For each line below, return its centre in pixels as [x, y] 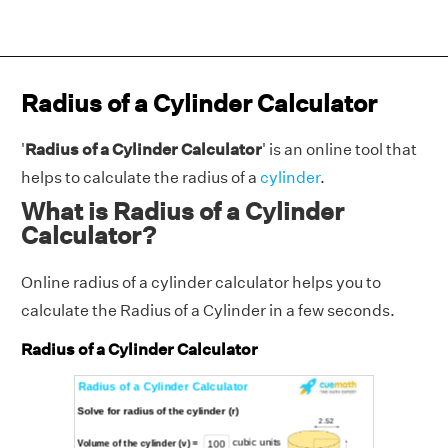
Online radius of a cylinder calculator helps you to [201, 282]
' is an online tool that [339, 149]
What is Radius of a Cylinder [182, 211]
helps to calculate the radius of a [140, 177]
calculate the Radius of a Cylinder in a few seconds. [208, 310]
